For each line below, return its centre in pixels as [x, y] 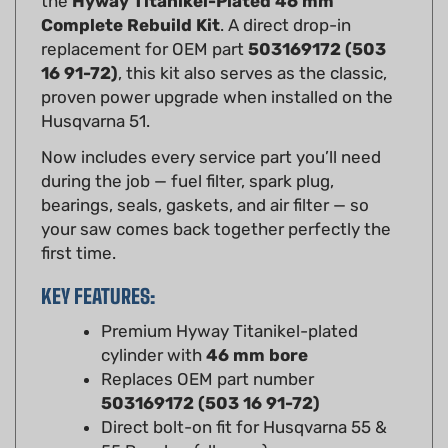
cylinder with [153, 325]
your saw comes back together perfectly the [216, 199]
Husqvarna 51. [95, 91]
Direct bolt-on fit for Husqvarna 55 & [244, 397]
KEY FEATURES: [98, 266]
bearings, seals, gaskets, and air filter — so [205, 175]
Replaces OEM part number [207, 349]
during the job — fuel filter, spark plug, [187, 151]
